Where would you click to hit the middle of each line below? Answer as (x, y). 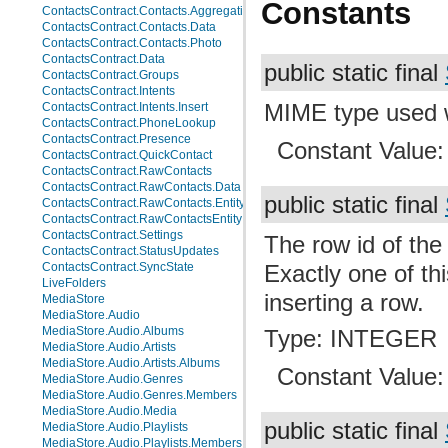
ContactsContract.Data (103, 59)
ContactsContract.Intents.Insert (125, 107)
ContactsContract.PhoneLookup (129, 123)
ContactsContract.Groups (110, 75)
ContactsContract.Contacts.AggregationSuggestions (183, 11)
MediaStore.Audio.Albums (113, 331)
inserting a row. (344, 303)
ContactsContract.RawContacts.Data (141, 187)
